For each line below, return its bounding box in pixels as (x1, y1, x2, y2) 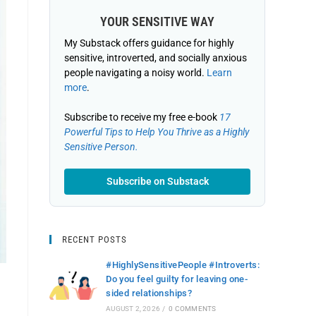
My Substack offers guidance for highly (64, 37, 234, 49)
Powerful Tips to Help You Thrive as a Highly (64, 126, 249, 138)
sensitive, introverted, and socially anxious (64, 52, 247, 63)
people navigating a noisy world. (64, 67, 207, 78)
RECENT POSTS (62, 234, 127, 245)
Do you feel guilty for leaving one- (106, 274, 248, 284)
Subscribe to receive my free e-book (64, 111, 219, 123)
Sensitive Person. (64, 141, 138, 152)
